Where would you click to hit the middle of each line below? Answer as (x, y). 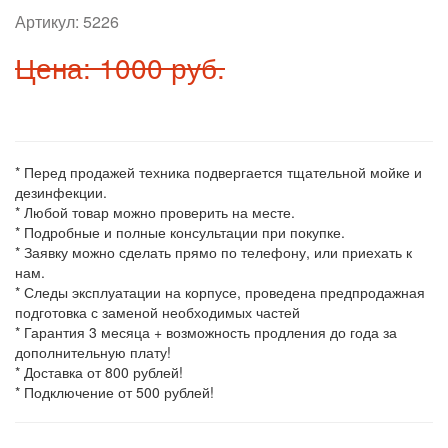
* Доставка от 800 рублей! (99, 372)
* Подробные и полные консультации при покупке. (180, 232)
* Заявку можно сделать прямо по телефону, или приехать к (213, 252)
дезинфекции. (61, 192)
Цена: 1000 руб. (120, 67)
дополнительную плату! (93, 352)
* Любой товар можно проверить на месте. (155, 212)
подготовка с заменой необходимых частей (157, 312)
